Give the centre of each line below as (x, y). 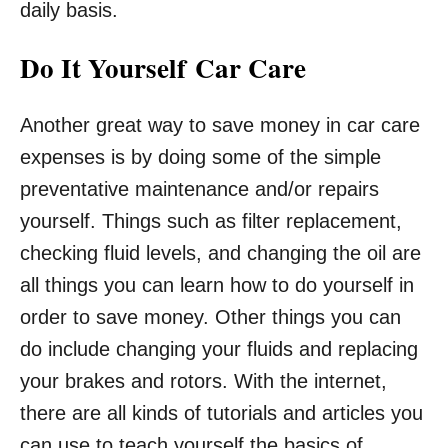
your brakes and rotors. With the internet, (203, 381)
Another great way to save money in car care (220, 125)
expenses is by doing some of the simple (200, 157)
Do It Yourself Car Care (163, 67)
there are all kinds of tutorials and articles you (221, 413)
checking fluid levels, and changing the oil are (220, 253)
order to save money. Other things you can (210, 317)
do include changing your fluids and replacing (219, 349)
